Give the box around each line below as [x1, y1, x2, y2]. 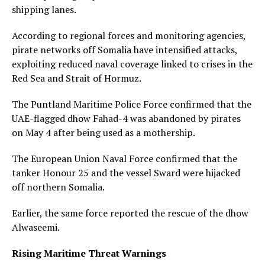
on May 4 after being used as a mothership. [12, 125, 195, 139]
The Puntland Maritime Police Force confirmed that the [12, 97, 251, 111]
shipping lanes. [12, 2, 76, 16]
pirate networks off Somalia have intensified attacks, [12, 43, 237, 56]
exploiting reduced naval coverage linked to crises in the [12, 57, 253, 70]
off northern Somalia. [12, 180, 105, 193]
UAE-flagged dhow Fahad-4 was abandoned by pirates [12, 111, 241, 125]
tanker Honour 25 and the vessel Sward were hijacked [12, 166, 240, 179]
